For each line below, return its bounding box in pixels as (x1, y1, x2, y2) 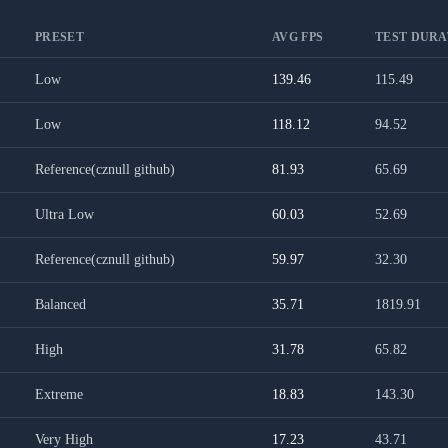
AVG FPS (272, 30, 324, 44)
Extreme (35, 387, 83, 402)
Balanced (35, 297, 86, 312)
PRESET (35, 30, 84, 44)
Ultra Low (35, 207, 94, 222)
